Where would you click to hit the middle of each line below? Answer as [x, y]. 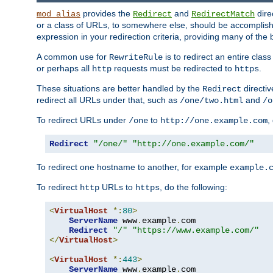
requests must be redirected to [173, 68]
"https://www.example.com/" [196, 230]
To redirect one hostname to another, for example [133, 167]
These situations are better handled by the [119, 88]
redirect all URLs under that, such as [108, 100]
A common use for [73, 56]
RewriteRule [136, 57]
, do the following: [193, 187]
